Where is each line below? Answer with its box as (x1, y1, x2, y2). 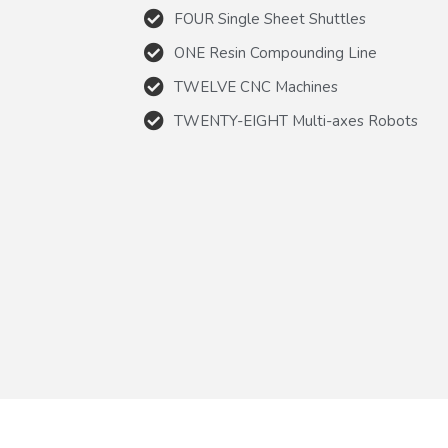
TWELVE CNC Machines (174, 77, 339, 98)
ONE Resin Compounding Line (174, 43, 378, 64)
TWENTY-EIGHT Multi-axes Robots (174, 111, 419, 132)
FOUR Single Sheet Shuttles (174, 9, 367, 30)
